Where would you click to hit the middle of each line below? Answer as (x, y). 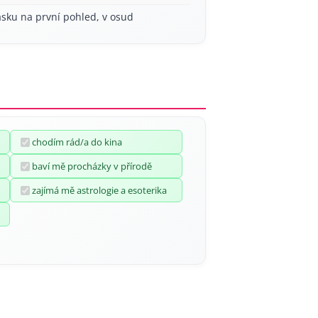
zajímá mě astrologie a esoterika (99, 190)
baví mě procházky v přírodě (92, 166)
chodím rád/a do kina (77, 142)
